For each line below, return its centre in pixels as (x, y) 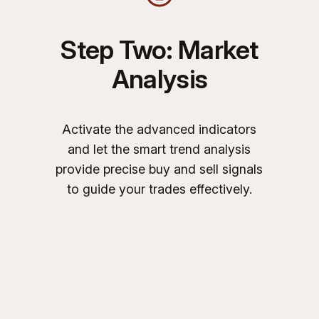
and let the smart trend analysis (159, 149)
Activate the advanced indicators (159, 129)
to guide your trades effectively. (159, 189)
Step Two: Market (159, 49)
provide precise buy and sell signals (159, 169)
